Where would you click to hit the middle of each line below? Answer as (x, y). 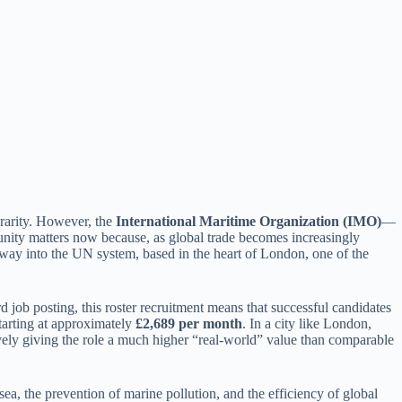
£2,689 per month (189, 323)
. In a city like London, (307, 323)
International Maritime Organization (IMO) (249, 221)
